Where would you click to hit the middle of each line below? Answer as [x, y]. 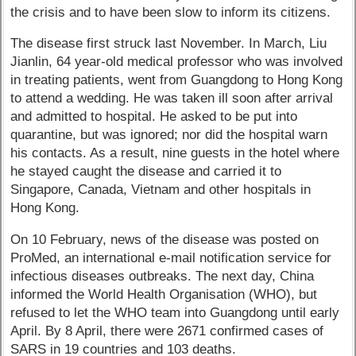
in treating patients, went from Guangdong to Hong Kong [177, 80]
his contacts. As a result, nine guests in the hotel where [175, 153]
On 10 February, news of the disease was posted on [165, 240]
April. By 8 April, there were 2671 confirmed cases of [167, 331]
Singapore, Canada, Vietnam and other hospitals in [161, 190]
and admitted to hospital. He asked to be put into [154, 117]
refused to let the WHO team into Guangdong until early [175, 313]
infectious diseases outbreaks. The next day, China [163, 277]
